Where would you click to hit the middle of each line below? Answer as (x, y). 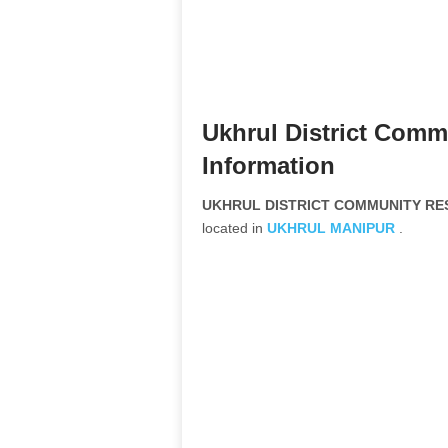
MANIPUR (362, 228)
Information (268, 165)
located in (234, 228)
